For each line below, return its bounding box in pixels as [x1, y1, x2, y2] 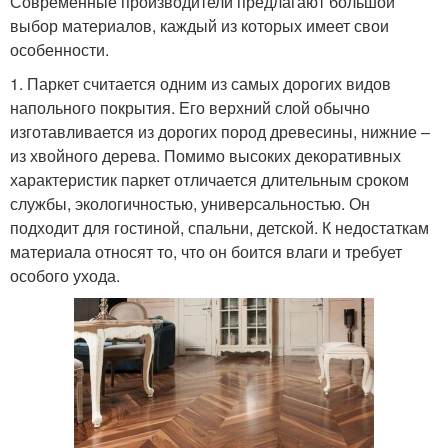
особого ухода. [10, 263, 120, 287]
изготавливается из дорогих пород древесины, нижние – [10, 119, 430, 143]
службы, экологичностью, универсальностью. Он [10, 191, 370, 215]
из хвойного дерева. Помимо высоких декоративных [10, 143, 401, 167]
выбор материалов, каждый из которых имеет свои [10, 13, 389, 37]
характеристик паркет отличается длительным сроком [10, 167, 409, 191]
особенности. [10, 37, 109, 61]
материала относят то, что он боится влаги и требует [10, 239, 402, 263]
